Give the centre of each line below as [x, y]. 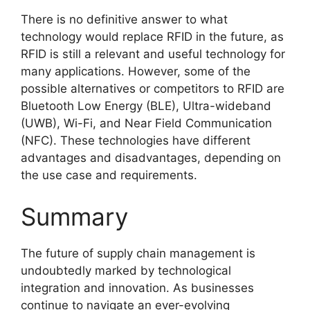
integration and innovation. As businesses [137, 288]
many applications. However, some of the [136, 72]
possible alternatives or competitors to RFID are [153, 89]
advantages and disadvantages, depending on [151, 158]
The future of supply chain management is [138, 253]
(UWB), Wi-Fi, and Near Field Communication [146, 124]
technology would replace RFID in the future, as [152, 37]
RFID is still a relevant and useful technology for [153, 54]
